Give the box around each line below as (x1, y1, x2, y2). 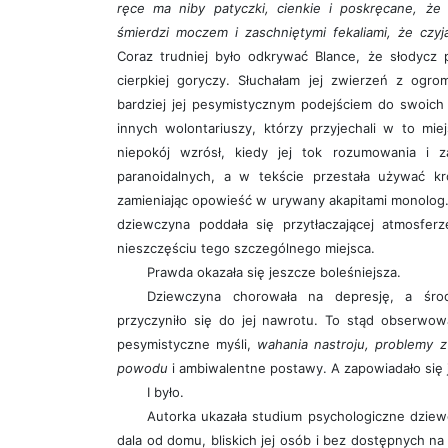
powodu (117, 360, 168, 377)
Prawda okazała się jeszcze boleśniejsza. (147, 264, 401, 281)
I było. (147, 384, 184, 401)
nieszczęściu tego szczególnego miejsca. (117, 240, 375, 257)
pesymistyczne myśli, (117, 336, 258, 353)
